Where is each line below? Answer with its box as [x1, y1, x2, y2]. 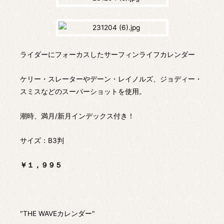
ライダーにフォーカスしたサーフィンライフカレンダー [20, 50, 195, 58]
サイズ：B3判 [20, 136, 64, 144]
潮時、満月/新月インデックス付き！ [20, 111, 134, 120]
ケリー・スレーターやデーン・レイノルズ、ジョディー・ [20, 74, 202, 83]
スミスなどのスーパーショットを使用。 [20, 87, 146, 95]
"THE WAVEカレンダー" [20, 209, 95, 218]
